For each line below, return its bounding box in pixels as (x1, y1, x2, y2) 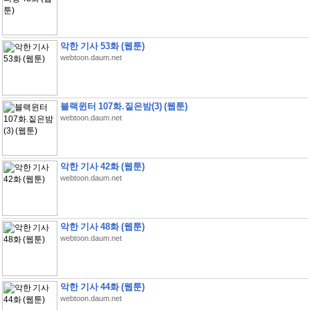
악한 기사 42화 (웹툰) (60, 161, 145, 172)
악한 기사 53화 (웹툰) (60, 41, 145, 51)
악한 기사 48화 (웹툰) (60, 221, 145, 232)
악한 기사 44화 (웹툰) (60, 282, 145, 292)
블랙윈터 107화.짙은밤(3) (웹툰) (60, 101, 188, 111)
